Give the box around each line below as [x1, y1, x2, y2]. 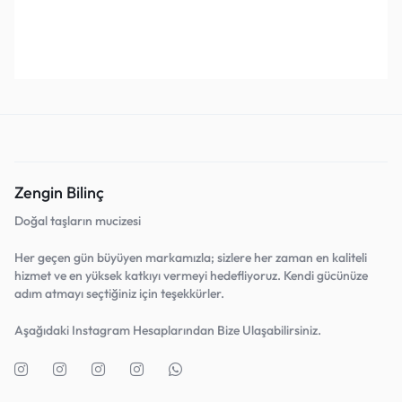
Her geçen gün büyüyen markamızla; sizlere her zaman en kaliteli [14, 249, 367, 267]
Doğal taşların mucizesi [14, 213, 141, 230]
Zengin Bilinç [14, 182, 104, 204]
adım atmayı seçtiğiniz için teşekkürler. [14, 285, 224, 302]
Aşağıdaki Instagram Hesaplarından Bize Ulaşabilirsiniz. [14, 322, 324, 339]
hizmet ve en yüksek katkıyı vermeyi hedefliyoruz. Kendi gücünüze [14, 267, 368, 284]
